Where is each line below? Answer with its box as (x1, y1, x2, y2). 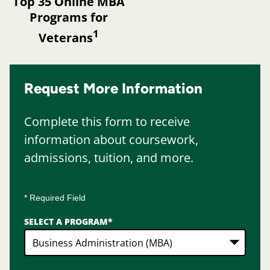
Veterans (39, 29, 93, 46)
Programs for (30, 8, 108, 25)
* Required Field (24, 193, 86, 203)
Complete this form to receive (24, 113, 190, 130)
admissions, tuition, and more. (24, 149, 193, 166)
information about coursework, (24, 131, 198, 148)
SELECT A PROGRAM (24, 216, 108, 228)
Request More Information (24, 80, 202, 98)
